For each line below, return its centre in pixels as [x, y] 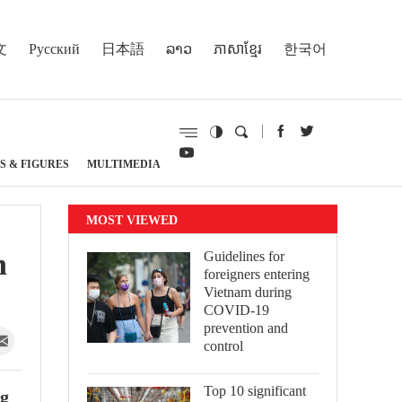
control [223, 346]
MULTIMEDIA [124, 164]
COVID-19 [236, 310]
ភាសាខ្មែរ [238, 48]
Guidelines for [244, 256]
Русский [54, 48]
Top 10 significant [255, 391]
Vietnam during [248, 292]
